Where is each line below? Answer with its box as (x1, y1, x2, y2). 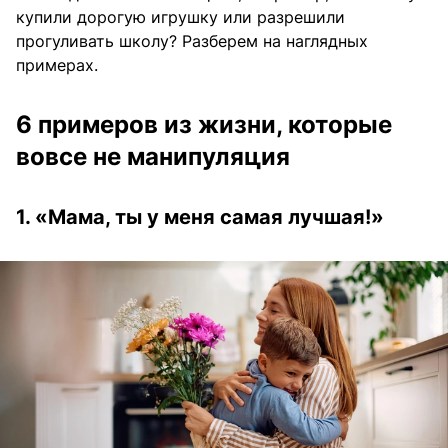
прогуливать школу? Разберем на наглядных (16, 31, 368, 52)
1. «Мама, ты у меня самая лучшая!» (16, 205, 384, 230)
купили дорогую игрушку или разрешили (16, 7, 345, 28)
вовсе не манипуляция (16, 142, 290, 172)
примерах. (16, 55, 98, 76)
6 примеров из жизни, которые (16, 110, 392, 140)
